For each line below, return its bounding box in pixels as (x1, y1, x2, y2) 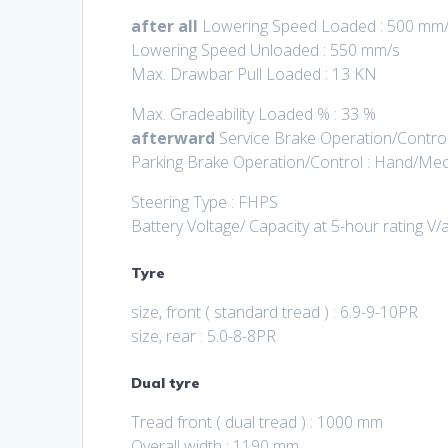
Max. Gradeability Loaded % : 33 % (131, 103, 377, 126)
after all (131, 15, 199, 38)
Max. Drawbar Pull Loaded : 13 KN (131, 63, 378, 86)
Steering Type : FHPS (131, 191, 279, 214)
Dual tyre (131, 374, 201, 393)
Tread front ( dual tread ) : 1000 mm (131, 411, 384, 434)
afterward (131, 127, 216, 150)
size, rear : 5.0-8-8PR (131, 325, 277, 348)
